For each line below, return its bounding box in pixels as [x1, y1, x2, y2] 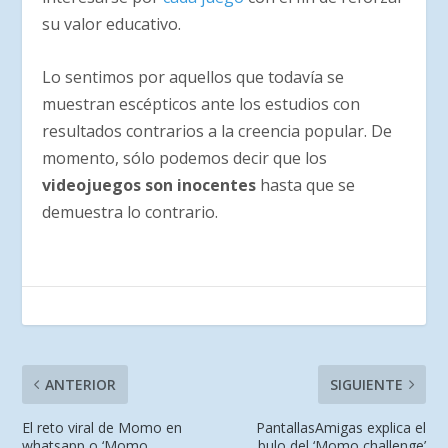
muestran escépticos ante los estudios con [42, 92, 361, 115]
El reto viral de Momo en [22, 417, 183, 437]
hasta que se [256, 173, 356, 196]
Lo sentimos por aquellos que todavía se [42, 65, 345, 88]
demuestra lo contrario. [42, 200, 219, 223]
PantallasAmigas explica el [255, 417, 426, 437]
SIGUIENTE [329, 374, 403, 394]
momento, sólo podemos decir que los [42, 146, 328, 169]
